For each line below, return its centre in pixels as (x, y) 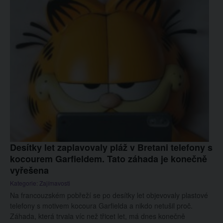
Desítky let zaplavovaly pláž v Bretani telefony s (111, 147)
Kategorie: (25, 183)
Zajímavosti (55, 183)
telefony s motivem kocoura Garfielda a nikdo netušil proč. (101, 206)
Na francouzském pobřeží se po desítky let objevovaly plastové (109, 195)
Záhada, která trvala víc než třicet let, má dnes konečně (98, 216)
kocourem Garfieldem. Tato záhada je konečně (109, 159)
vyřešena (29, 170)
